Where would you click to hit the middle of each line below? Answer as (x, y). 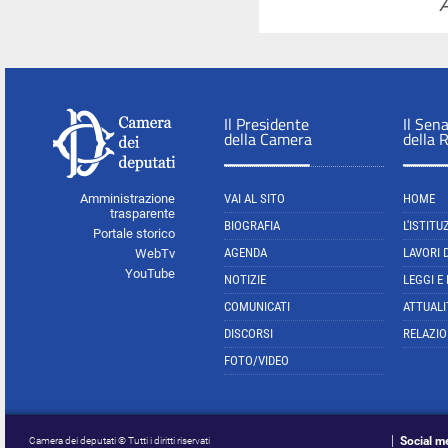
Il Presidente (266, 124)
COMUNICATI (257, 306)
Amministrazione (127, 198)
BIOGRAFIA (252, 225)
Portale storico (134, 233)
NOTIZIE (245, 279)
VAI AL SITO (254, 198)
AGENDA (245, 252)
